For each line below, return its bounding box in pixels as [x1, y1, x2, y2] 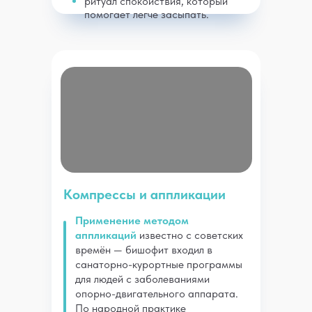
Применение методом [75, 214, 189, 227]
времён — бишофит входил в [75, 243, 212, 256]
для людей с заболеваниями [75, 272, 210, 286]
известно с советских [139, 228, 243, 242]
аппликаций [75, 228, 139, 242]
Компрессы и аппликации [63, 186, 226, 203]
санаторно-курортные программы [75, 258, 242, 271]
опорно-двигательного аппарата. [75, 287, 238, 300]
